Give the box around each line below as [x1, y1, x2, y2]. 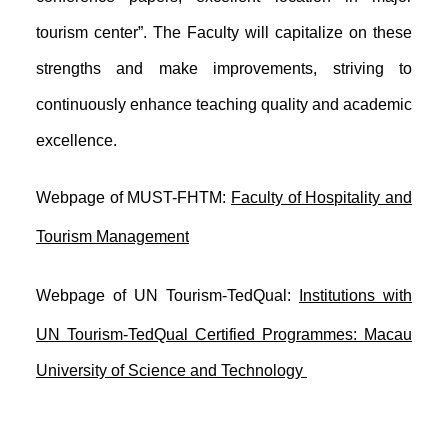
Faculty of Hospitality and [231, 189, 413, 207]
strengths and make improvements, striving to [36, 60, 412, 78]
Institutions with [299, 286, 412, 304]
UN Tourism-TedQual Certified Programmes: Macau [36, 325, 412, 343]
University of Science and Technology [36, 361, 303, 379]
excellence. [36, 132, 117, 150]
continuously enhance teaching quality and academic [36, 96, 412, 114]
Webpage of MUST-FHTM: [36, 189, 227, 207]
